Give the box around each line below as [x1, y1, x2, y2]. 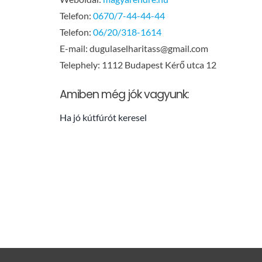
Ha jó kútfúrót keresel [59, 111, 147, 123]
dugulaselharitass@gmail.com [89, 42, 208, 54]
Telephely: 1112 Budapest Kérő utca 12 [59, 58, 216, 70]
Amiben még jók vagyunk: [59, 86, 189, 102]
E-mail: [59, 42, 89, 54]
